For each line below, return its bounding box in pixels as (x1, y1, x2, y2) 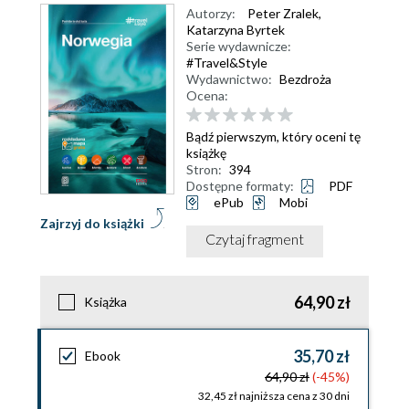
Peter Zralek (247, 5, 319, 21)
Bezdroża (279, 71, 331, 87)
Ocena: (186, 88, 228, 103)
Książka (84, 293, 127, 309)
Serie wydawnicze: (186, 38, 291, 54)
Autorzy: (186, 5, 236, 21)
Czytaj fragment (205, 229, 304, 247)
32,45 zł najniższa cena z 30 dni (198, 388, 350, 403)
